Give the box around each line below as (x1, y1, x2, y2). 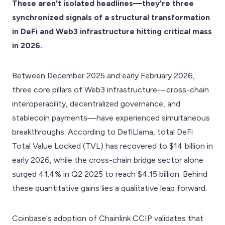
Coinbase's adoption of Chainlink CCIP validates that (12, 213, 203, 223)
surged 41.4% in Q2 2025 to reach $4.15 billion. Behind (12, 169, 207, 179)
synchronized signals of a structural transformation (12, 12, 210, 22)
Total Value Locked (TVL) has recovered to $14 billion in (12, 141, 213, 151)
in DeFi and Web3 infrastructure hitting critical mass (12, 26, 212, 36)
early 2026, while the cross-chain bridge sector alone (12, 155, 203, 165)
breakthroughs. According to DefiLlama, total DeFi (12, 127, 193, 137)
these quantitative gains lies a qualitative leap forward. (12, 183, 207, 193)
